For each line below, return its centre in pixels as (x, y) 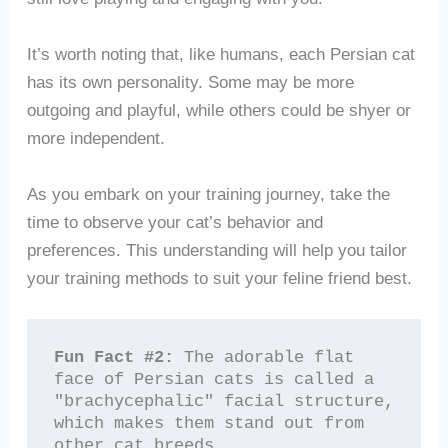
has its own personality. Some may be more (190, 81)
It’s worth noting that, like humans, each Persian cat (220, 53)
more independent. (95, 137)
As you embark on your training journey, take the (208, 193)
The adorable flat (263, 357)
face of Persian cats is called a (213, 379)
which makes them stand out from (208, 423)
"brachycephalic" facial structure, (223, 401)
